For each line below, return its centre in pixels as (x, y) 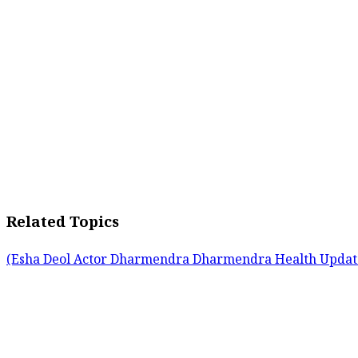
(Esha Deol (40, 262)
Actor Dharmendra (133, 262)
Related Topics (63, 225)
